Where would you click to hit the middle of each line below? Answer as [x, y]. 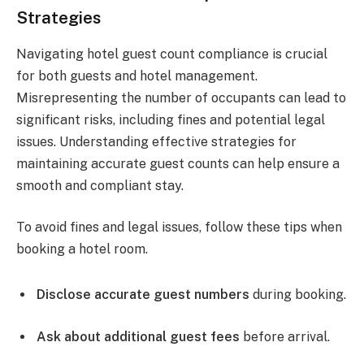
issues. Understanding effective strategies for [156, 141]
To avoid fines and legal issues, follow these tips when [179, 227]
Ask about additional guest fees [138, 336]
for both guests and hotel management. [137, 76]
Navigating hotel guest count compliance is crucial [172, 54]
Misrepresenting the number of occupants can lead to [181, 97]
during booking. [298, 295]
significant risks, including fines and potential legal [171, 119]
